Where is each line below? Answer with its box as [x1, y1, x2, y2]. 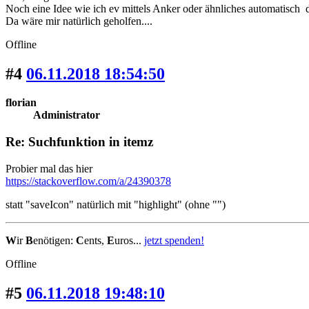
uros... [114, 234, 144, 246]
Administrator [33, 109, 100, 121]
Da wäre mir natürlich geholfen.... [6, 14, 152, 27]
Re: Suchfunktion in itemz [6, 134, 153, 150]
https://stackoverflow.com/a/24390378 [6, 175, 171, 187]
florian [6, 97, 37, 109]
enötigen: [33, 234, 76, 246]
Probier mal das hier [6, 162, 92, 175]
